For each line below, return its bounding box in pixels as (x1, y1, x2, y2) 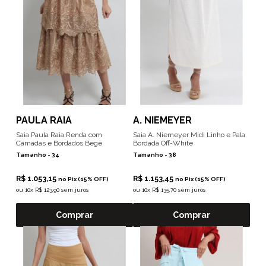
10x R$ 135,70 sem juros (142, 186, 205, 193)
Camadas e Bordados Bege (15, 139, 102, 147)
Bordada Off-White (133, 139, 193, 147)
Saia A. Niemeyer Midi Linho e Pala (133, 131, 245, 139)
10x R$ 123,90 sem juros (24, 186, 88, 193)
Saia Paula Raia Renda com (15, 131, 102, 139)
